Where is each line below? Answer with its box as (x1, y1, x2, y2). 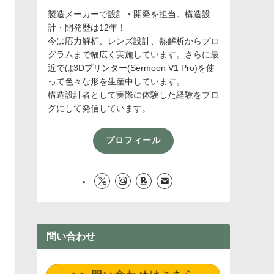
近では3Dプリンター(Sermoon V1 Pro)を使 (48, 62, 215, 73)
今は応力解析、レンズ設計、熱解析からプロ (48, 35, 219, 46)
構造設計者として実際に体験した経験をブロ (48, 89, 219, 100)
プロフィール (106, 135, 161, 146)
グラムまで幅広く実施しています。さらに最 (48, 49, 219, 59)
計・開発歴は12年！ (48, 22, 126, 32)
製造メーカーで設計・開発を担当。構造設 (48, 9, 210, 19)
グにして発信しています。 (48, 103, 150, 113)
